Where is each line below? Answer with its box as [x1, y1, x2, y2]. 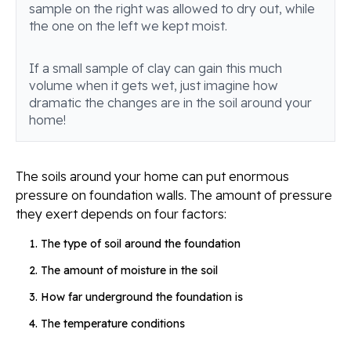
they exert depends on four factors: [16, 206, 226, 223]
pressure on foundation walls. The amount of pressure [16, 187, 332, 204]
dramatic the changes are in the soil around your [29, 95, 312, 111]
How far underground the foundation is [41, 290, 243, 305]
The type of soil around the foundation [41, 237, 241, 251]
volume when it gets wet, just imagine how [29, 78, 278, 94]
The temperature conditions [41, 317, 185, 331]
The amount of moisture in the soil [41, 263, 218, 278]
